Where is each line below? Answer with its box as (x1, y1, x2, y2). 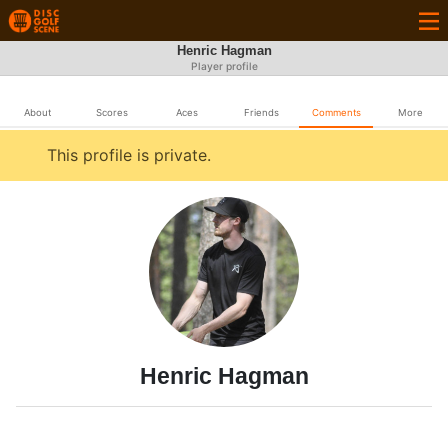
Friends (243, 107, 279, 118)
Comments (311, 107, 361, 118)
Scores (96, 107, 128, 118)
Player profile (190, 60, 258, 73)
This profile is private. (47, 145, 211, 165)
